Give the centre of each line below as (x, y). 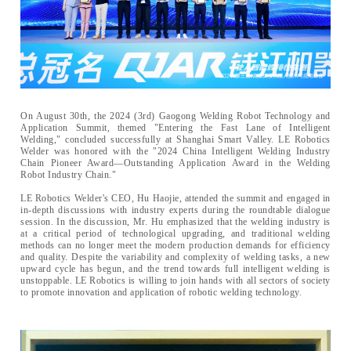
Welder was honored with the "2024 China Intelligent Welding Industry (175, 151)
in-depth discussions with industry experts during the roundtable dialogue (175, 210)
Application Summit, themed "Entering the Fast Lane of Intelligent (175, 127)
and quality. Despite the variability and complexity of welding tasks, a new (175, 257)
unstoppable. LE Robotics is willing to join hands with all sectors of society (175, 280)
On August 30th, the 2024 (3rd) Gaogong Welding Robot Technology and (175, 116)
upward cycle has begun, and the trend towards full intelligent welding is (175, 268)
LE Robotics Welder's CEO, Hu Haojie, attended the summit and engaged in (175, 198)
